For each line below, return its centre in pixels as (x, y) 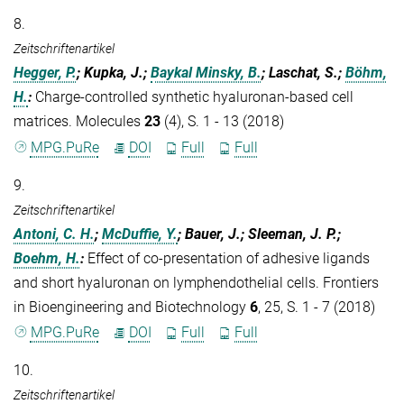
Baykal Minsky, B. (206, 73)
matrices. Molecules (79, 122)
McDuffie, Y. (140, 234)
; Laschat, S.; (303, 73)
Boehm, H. (47, 258)
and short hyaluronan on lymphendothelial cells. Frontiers (196, 282)
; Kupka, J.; (114, 73)
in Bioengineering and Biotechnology (132, 307)
